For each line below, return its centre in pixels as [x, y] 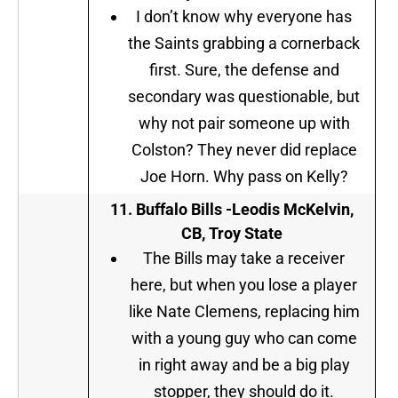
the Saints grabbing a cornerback [244, 44]
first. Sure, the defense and [244, 70]
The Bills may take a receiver [244, 259]
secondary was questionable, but [244, 97]
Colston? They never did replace [244, 150]
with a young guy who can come [244, 338]
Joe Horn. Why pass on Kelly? [244, 177]
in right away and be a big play [244, 365]
